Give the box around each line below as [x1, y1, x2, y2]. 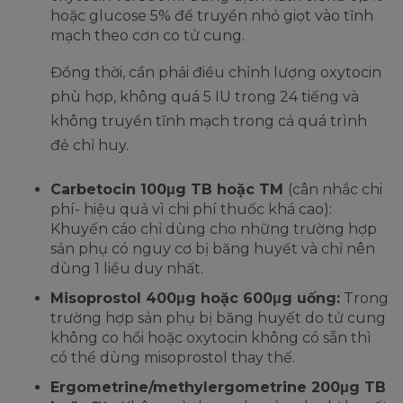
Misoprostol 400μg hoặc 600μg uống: [50, 290, 340, 308]
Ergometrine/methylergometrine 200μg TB [50, 379, 386, 397]
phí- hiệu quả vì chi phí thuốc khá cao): [50, 201, 332, 219]
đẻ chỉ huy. [50, 137, 129, 155]
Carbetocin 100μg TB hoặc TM [50, 181, 288, 199]
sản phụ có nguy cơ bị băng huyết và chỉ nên [50, 240, 375, 258]
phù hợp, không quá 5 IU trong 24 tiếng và [50, 88, 359, 106]
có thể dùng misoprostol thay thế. [50, 349, 295, 367]
